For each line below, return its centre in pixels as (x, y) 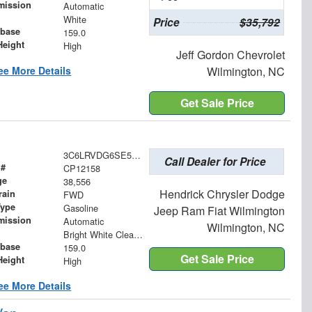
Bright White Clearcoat (138, 235)
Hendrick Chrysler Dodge (222, 194)
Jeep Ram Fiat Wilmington (219, 211)
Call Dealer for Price (215, 162)
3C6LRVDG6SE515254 (136, 155)
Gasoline (80, 208)
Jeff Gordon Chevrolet (230, 55)
